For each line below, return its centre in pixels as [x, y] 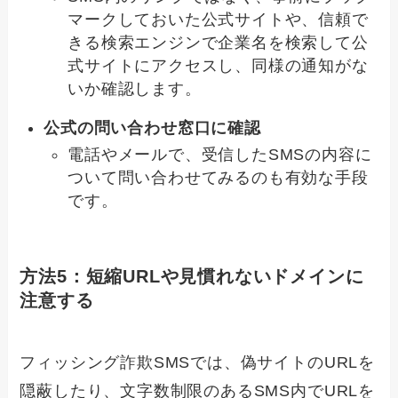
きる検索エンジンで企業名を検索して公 [218, 42]
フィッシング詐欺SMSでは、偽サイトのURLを [197, 362]
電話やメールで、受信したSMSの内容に [220, 155]
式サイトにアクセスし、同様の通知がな [218, 65]
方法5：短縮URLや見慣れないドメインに [192, 277]
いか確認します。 [135, 88]
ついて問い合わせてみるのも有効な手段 [218, 178]
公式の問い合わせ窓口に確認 [152, 127]
